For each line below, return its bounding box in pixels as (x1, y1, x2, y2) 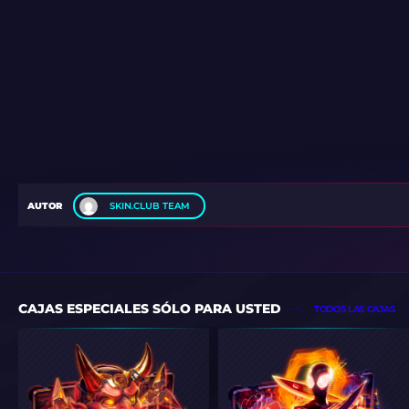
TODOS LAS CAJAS (314, 302, 395, 315)
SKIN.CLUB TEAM (110, 200, 190, 212)
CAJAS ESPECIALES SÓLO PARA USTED (18, 299, 281, 317)
